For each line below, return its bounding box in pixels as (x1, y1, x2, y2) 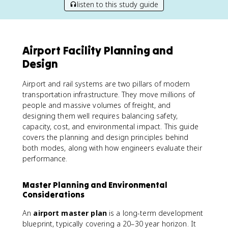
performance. (22, 154, 68, 163)
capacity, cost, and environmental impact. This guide (22, 122, 198, 131)
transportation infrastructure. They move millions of (22, 90, 195, 99)
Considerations (22, 189, 84, 199)
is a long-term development (106, 208, 204, 218)
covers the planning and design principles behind (22, 132, 189, 142)
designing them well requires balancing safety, (22, 111, 178, 121)
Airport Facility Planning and (22, 43, 173, 58)
